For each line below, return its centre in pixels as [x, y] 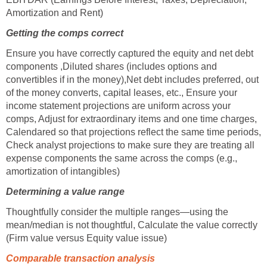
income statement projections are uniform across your [118, 106]
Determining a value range [65, 192]
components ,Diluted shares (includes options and [111, 67]
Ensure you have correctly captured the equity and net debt [130, 54]
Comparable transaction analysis [80, 259]
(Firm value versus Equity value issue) [86, 238]
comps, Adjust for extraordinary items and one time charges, [131, 119]
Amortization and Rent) [55, 13]
